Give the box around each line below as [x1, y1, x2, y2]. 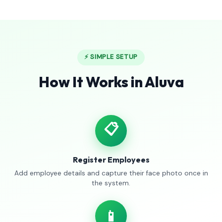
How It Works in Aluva [38, 73, 184, 91]
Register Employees [72, 155, 150, 165]
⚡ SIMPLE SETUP [84, 53, 138, 61]
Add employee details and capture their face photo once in [14, 169, 208, 177]
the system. [92, 179, 130, 187]
